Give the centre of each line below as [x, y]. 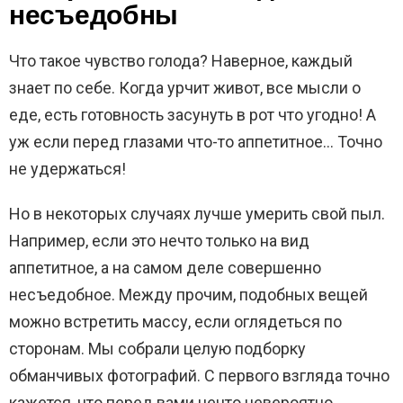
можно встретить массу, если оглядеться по [175, 321]
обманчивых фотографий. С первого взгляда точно [199, 375]
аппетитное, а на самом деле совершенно [165, 267]
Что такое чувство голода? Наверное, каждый [181, 60]
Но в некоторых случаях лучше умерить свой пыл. [197, 213]
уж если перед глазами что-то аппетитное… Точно [196, 141]
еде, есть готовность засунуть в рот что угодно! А [193, 114]
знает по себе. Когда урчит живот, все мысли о [185, 87]
